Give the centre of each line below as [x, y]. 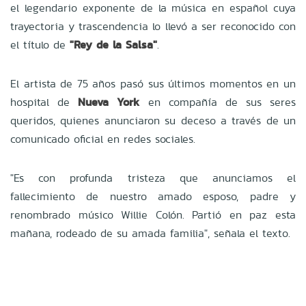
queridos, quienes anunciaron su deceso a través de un [153, 120]
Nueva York [109, 102]
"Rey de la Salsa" [113, 44]
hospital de [44, 102]
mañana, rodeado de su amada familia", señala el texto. [150, 233]
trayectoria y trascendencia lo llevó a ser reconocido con [153, 26]
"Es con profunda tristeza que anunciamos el [153, 178]
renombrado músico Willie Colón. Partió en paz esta [153, 214]
